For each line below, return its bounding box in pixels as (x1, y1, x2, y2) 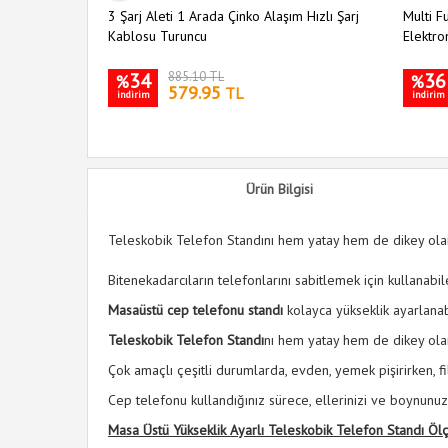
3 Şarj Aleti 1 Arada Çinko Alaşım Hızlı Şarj (108, 7, 359, 25)
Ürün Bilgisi (245, 180, 313, 198)
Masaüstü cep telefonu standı (108, 301, 283, 319)
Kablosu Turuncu (108, 27, 207, 45)
